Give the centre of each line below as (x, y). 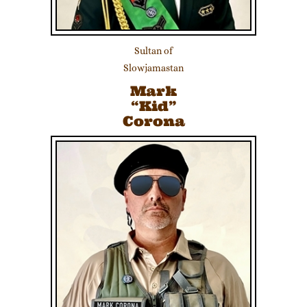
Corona (153, 121)
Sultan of (153, 51)
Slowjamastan (153, 68)
